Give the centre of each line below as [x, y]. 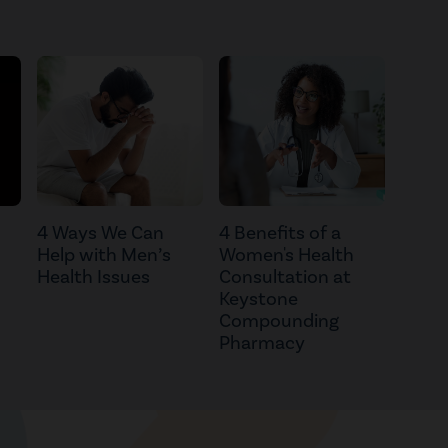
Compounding [279, 321]
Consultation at [285, 277]
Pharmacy [262, 343]
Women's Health [286, 255]
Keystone [258, 299]
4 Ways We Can [100, 233]
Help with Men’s [104, 255]
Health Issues [93, 277]
